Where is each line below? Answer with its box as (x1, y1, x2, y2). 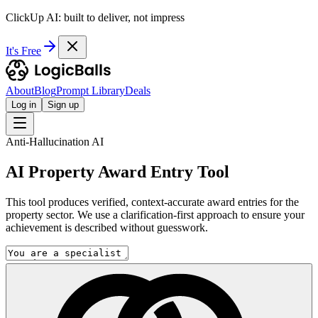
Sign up (48, 99, 79, 110)
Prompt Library (56, 84, 125, 97)
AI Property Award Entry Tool (6, 162, 229, 181)
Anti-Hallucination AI (6, 136, 104, 148)
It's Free (6, 45, 41, 57)
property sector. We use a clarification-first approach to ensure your (6, 208, 305, 221)
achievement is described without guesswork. (6, 221, 208, 234)
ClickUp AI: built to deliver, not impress (6, 11, 185, 23)
